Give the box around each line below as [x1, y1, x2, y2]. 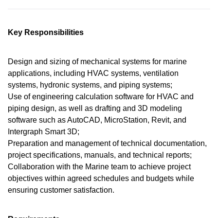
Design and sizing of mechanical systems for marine [8, 57, 187, 66]
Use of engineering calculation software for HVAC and [8, 92, 194, 101]
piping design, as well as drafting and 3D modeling [8, 104, 182, 112]
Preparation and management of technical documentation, [8, 139, 207, 147]
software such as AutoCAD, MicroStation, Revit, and [8, 116, 186, 124]
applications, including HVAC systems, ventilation [8, 69, 179, 77]
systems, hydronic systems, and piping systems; [8, 81, 172, 89]
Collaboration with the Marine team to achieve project [8, 163, 191, 171]
